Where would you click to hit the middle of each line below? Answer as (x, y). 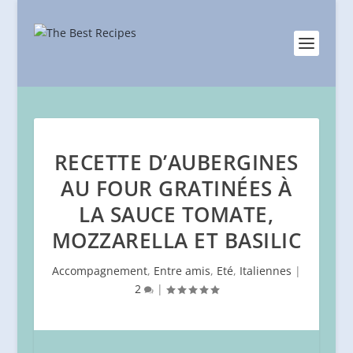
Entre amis (182, 271)
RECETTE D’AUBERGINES (176, 162)
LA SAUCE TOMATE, (176, 214)
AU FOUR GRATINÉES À (176, 188)
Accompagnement (99, 271)
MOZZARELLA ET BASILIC (176, 240)
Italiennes (265, 271)
